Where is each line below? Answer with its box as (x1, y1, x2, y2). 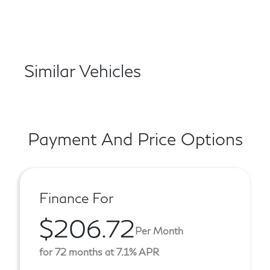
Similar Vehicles (24, 60, 141, 81)
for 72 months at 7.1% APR (39, 246, 159, 258)
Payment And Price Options (27, 128, 243, 149)
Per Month (135, 224, 183, 236)
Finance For (39, 189, 113, 207)
